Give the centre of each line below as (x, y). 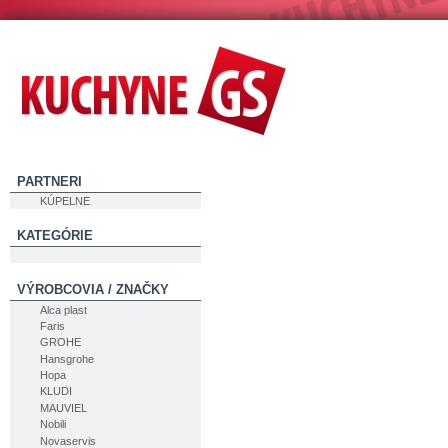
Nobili (52, 424)
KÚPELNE (64, 201)
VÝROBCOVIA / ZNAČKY (92, 290)
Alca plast (63, 309)
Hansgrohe (66, 358)
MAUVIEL (63, 407)
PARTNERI (49, 181)
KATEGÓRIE (54, 236)
